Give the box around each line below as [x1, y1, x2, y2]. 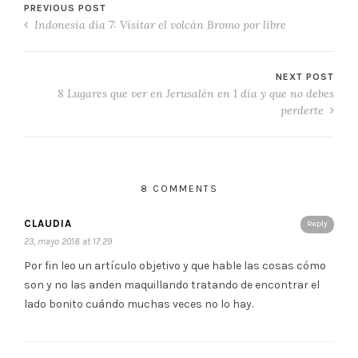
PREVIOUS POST [24, 2, 106, 14]
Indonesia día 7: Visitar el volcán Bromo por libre [31, 17, 286, 32]
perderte [280, 102, 327, 117]
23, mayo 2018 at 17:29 [24, 235, 112, 247]
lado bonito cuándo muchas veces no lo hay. [24, 296, 253, 311]
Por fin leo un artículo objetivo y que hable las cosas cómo [24, 258, 326, 272]
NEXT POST [276, 70, 334, 82]
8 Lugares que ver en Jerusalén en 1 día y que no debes [58, 86, 334, 101]
